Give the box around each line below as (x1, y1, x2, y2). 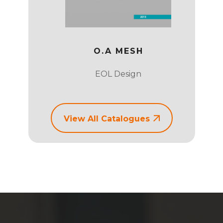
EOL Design (95, 69, 141, 79)
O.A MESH (93, 46, 143, 56)
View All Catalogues (63, 113, 150, 123)
